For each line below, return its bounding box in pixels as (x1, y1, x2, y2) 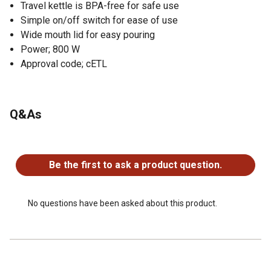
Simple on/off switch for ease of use (21, 14, 178, 26)
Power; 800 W (21, 43, 80, 55)
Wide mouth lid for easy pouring (21, 28, 155, 41)
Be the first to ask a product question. (49, 158, 222, 171)
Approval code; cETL (21, 57, 107, 70)
